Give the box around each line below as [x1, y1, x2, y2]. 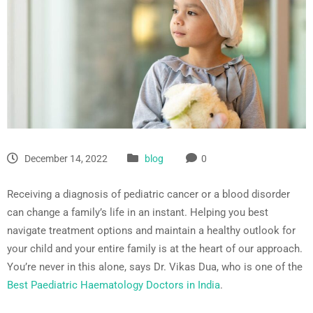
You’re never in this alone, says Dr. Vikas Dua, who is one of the [7, 260, 303, 273]
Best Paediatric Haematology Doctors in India [7, 278, 220, 291]
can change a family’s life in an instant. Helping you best [7, 205, 268, 219]
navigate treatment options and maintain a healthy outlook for [7, 224, 296, 237]
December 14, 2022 [22, 152, 108, 164]
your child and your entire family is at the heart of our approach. [7, 242, 303, 255]
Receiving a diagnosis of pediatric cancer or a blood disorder [7, 187, 290, 201]
